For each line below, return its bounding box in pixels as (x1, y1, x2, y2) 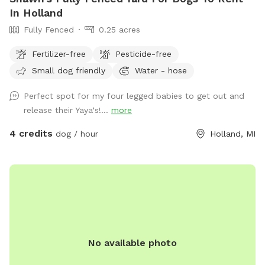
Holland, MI (210, 129, 256, 139)
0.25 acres (99, 25, 140, 35)
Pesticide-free (115, 49, 172, 59)
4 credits (9, 128, 53, 140)
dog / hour (53, 129, 98, 139)
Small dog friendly (32, 65, 105, 75)
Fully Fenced (24, 25, 74, 35)
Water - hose (135, 65, 187, 75)
